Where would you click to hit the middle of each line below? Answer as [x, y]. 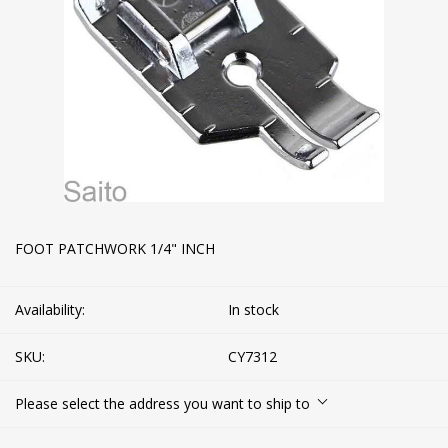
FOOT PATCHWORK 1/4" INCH [115, 248]
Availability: [50, 309]
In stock [253, 309]
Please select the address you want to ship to [162, 403]
